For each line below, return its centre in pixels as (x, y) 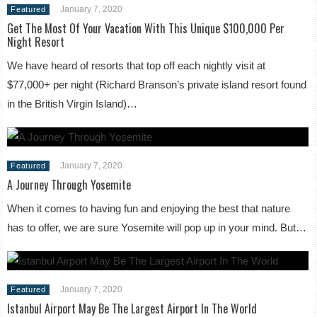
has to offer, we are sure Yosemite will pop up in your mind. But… (157, 228)
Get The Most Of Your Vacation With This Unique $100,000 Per (146, 29)
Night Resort (36, 42)
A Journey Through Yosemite (69, 185)
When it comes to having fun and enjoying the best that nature (149, 209)
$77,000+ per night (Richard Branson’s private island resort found (157, 85)
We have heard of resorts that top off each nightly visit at (137, 66)
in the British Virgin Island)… (73, 104)
